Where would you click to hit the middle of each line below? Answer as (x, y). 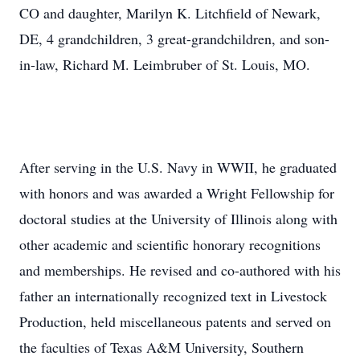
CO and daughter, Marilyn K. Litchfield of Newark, (170, 13)
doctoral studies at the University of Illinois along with (178, 219)
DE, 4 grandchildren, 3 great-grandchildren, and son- (174, 39)
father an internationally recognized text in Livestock (173, 296)
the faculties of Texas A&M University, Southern (162, 347)
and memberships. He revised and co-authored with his (180, 270)
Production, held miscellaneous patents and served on (175, 321)
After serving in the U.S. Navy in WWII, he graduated (178, 167)
